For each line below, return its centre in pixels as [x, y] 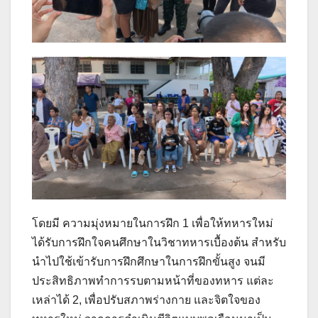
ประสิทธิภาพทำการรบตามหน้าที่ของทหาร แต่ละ [153, 281]
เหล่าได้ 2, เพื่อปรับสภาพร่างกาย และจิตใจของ [146, 300]
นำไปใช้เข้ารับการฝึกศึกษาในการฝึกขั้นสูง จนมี [149, 262]
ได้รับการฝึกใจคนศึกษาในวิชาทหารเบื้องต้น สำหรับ [159, 243]
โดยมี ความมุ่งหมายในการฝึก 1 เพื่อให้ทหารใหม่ [153, 224]
